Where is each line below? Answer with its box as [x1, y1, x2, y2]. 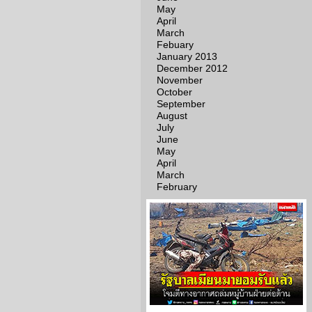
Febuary [157, 39, 194, 50]
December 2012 [157, 63, 228, 74]
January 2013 [157, 51, 217, 62]
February [157, 181, 197, 192]
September [157, 98, 205, 109]
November [157, 75, 203, 86]
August [157, 110, 187, 121]
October [157, 86, 192, 97]
